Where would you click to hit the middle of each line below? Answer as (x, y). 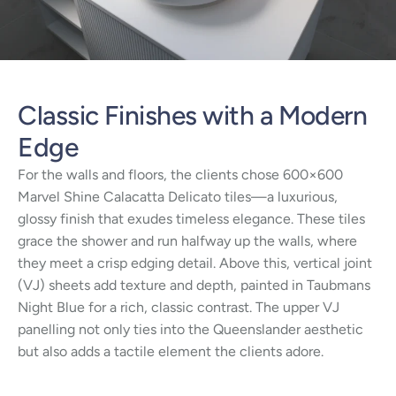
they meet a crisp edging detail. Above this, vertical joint (195, 263)
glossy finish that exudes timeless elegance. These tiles (191, 218)
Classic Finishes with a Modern (193, 115)
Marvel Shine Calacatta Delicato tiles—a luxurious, (178, 196)
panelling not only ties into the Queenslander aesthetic (190, 329)
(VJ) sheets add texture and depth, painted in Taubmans (194, 285)
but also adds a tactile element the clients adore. (171, 351)
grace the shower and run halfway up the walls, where (187, 240)
